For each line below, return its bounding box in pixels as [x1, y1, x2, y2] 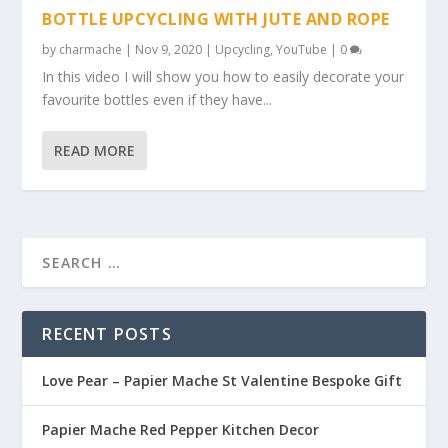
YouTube [276, 40, 328, 58]
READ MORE [54, 140, 136, 160]
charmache [59, 40, 123, 58]
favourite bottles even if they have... [42, 89, 273, 109]
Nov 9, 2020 [135, 40, 203, 58]
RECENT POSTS [42, 322, 172, 345]
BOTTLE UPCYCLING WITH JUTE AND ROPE [42, 7, 390, 30]
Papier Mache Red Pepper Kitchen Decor [42, 419, 320, 439]
